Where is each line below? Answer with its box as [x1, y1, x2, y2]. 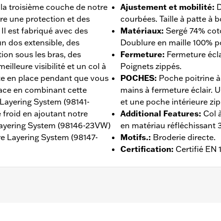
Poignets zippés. [120, 61, 182, 71]
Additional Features [120, 108, 199, 118]
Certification [120, 144, 171, 154]
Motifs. [120, 132, 148, 142]
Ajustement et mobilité [120, 1, 212, 12]
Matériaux [120, 25, 161, 36]
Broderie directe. [153, 132, 216, 142]
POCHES [120, 73, 154, 83]
